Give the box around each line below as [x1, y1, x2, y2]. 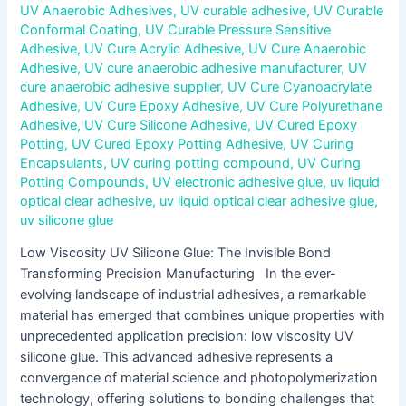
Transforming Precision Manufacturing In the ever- [20, 266, 337, 283]
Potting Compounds [20, 173, 146, 190]
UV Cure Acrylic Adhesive [84, 40, 242, 57]
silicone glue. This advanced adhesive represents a [20, 349, 333, 366]
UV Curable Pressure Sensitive [145, 21, 332, 38]
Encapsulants [20, 154, 104, 171]
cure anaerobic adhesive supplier [20, 78, 221, 95]
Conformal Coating [20, 21, 139, 38]
